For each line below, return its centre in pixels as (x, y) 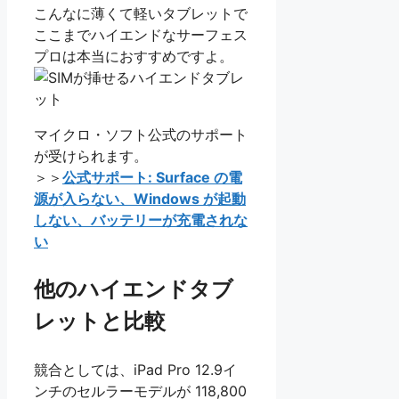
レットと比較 (100, 322)
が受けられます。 (91, 156)
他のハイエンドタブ (134, 289)
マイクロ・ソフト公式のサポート (141, 135)
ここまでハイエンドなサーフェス (141, 35)
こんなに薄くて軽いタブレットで (141, 14)
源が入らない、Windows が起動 (140, 199)
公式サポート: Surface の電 (152, 178)
